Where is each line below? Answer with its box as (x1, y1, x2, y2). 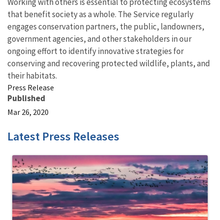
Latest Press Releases (7, 129, 119, 144)
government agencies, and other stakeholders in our (7, 33, 192, 44)
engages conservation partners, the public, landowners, (7, 21, 204, 32)
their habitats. (7, 70, 57, 81)
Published (7, 93, 45, 104)
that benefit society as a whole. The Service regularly (7, 9, 193, 20)
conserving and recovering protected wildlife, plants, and (7, 58, 210, 69)
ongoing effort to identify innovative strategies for (7, 46, 184, 56)
